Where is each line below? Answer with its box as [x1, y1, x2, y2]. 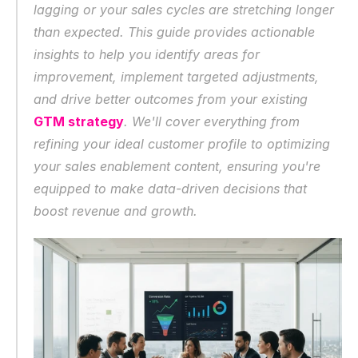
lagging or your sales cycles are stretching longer [34, 2, 334, 18]
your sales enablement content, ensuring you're [34, 158, 320, 174]
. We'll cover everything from [124, 113, 300, 129]
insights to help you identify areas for [34, 46, 260, 62]
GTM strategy [34, 113, 124, 129]
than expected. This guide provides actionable [34, 24, 315, 40]
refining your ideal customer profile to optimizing [34, 136, 330, 152]
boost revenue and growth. [34, 203, 197, 219]
